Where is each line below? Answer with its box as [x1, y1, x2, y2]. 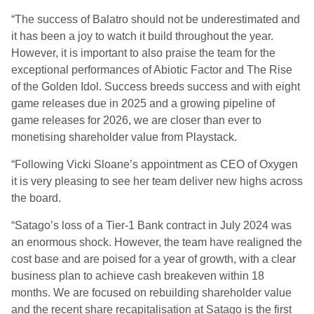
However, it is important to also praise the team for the [11, 47, 275, 59]
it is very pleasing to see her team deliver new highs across [11, 175, 303, 187]
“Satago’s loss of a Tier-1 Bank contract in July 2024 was [11, 219, 292, 231]
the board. [11, 192, 61, 204]
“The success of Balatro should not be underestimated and [11, 13, 300, 25]
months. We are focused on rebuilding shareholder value [11, 287, 292, 299]
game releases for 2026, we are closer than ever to [11, 114, 261, 126]
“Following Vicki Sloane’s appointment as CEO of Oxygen [11, 158, 298, 170]
